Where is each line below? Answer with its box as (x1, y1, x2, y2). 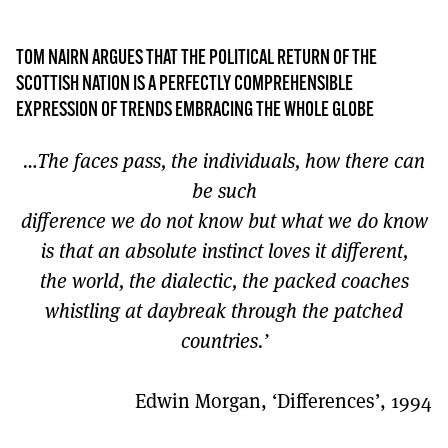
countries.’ (180, 326, 268, 354)
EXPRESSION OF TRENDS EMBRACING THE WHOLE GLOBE (16, 100, 374, 121)
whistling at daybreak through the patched (45, 296, 403, 324)
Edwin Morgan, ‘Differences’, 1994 (135, 386, 432, 414)
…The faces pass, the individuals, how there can (23, 146, 425, 174)
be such (191, 176, 257, 204)
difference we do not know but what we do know (20, 206, 428, 234)
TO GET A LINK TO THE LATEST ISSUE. (238, 5, 418, 22)
